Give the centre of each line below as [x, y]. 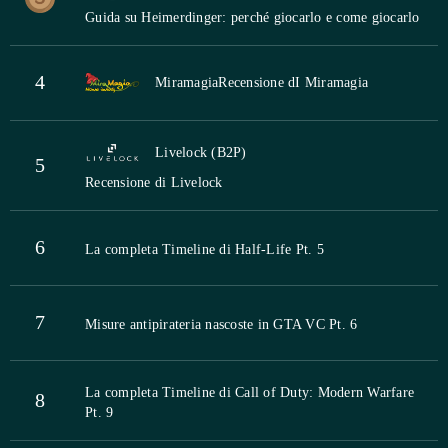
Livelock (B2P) [201, 152]
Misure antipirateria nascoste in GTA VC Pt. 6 [221, 324]
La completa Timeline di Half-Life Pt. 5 [204, 249]
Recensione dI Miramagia [293, 82]
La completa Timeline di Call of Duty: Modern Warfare [249, 392]
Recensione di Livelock [154, 182]
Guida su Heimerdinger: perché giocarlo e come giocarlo [252, 17]
